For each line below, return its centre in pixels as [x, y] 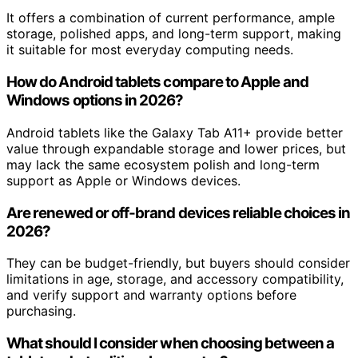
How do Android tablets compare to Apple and [157, 82]
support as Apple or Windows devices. [123, 180]
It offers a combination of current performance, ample [171, 18]
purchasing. [41, 311]
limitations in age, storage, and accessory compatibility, [175, 279]
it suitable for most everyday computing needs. [150, 50]
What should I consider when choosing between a [170, 343]
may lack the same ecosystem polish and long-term [163, 164]
